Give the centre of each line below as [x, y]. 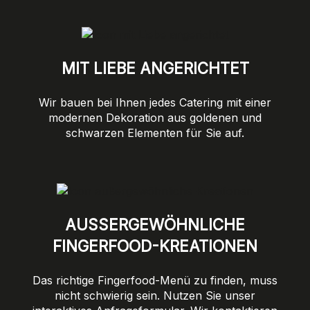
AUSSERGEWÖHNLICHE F [155, 225]
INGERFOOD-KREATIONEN [149, 246]
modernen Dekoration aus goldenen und [155, 117]
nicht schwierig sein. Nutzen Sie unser [155, 295]
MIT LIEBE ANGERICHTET [155, 69]
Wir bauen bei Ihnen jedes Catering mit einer [155, 102]
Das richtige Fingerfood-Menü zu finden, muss [155, 280]
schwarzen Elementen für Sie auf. [155, 133]
